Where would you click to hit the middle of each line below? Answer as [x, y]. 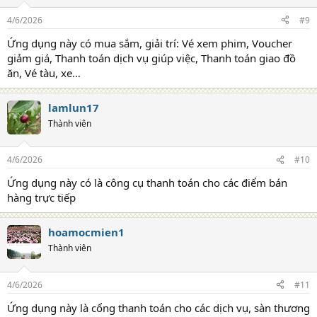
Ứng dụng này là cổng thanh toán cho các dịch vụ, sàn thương [158, 307]
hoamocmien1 [86, 232]
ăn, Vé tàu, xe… [44, 73]
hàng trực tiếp [41, 197]
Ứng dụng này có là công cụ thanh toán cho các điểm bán [147, 183]
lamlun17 [74, 107]
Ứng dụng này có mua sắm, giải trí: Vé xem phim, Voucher [150, 43]
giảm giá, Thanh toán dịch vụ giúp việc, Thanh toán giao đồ [151, 58]
